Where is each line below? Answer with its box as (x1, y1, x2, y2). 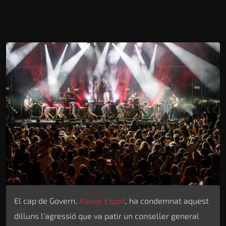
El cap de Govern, (14, 195, 79, 205)
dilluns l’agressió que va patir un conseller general (14, 210, 199, 220)
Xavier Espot (79, 195, 125, 205)
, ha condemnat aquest (125, 195, 209, 205)
